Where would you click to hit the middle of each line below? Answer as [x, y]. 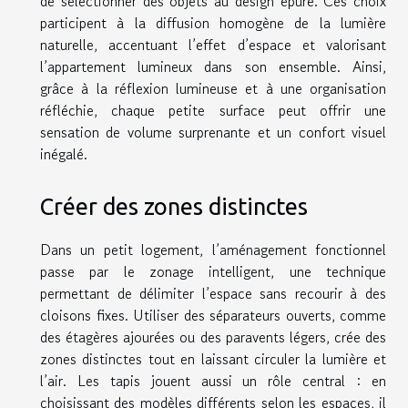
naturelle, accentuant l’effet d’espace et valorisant [213, 44]
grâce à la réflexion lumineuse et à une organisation [213, 88]
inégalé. [64, 153]
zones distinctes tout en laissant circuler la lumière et [213, 359]
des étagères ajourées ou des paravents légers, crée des [213, 337]
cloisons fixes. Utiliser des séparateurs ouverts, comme [213, 316]
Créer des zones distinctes [174, 207]
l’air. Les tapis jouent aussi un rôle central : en [213, 381]
